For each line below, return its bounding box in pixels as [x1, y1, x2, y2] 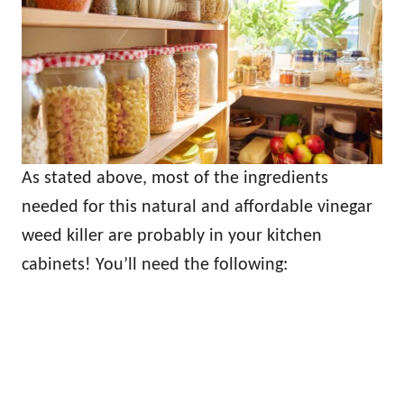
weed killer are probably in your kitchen [22, 227, 322, 246]
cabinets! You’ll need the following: [22, 256, 288, 275]
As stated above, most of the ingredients [22, 170, 328, 188]
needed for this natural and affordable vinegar [22, 198, 372, 217]
